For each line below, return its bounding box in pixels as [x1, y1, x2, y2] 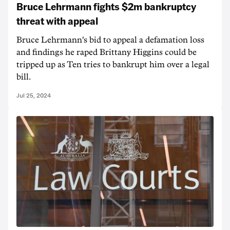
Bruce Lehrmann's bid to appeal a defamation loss [16, 36, 204, 44]
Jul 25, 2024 [16, 92, 51, 99]
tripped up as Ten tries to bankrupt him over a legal [16, 61, 209, 69]
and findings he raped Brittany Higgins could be [16, 48, 197, 56]
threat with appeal [16, 14, 98, 27]
